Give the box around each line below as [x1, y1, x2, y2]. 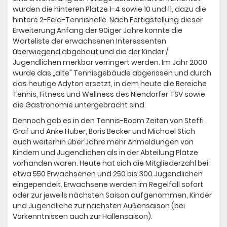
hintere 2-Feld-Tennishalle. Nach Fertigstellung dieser [13, 15, 203, 25]
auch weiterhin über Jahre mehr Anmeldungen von [13, 137, 194, 147]
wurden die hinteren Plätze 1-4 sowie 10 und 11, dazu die [13, 4, 206, 15]
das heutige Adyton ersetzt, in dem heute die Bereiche [13, 79, 207, 89]
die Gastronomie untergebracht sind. [13, 100, 147, 110]
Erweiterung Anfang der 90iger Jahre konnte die [13, 25, 182, 36]
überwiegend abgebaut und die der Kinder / [13, 47, 168, 57]
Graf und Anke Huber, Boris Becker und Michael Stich [13, 126, 195, 137]
